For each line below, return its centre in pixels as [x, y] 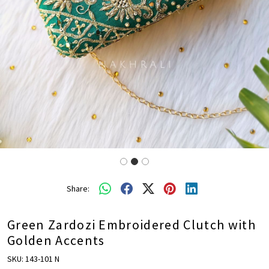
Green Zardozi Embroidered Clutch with [131, 225]
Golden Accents [56, 240]
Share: [78, 188]
